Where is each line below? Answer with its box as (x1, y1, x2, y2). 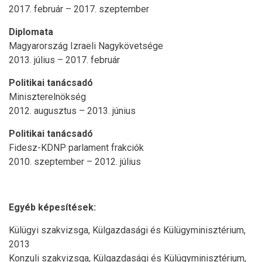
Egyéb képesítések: (9, 201, 96, 213)
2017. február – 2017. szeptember (9, 3, 149, 15)
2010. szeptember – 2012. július (9, 156, 141, 167)
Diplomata (9, 26, 53, 37)
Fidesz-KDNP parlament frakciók (9, 142, 144, 153)
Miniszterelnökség (9, 91, 86, 102)
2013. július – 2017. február (9, 54, 120, 65)
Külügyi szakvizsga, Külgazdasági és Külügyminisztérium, (9, 224, 246, 236)
